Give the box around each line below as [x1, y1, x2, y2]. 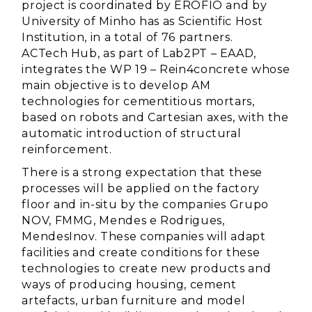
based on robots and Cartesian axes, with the [22, 111, 289, 124]
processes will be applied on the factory [22, 182, 260, 195]
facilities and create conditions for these [22, 246, 260, 259]
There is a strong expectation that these [22, 166, 263, 179]
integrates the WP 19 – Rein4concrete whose [22, 63, 290, 76]
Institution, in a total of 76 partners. [22, 31, 233, 44]
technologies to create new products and [22, 262, 272, 275]
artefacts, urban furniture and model [22, 294, 246, 307]
